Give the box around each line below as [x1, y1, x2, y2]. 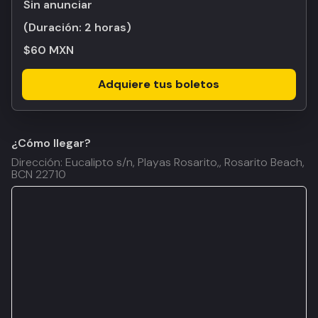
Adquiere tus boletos [98, 77, 220, 92]
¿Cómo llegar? [11, 136, 91, 150]
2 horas [84, 20, 126, 35]
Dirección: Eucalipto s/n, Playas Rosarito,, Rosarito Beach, [11, 155, 305, 170]
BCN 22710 [11, 167, 66, 182]
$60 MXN [23, 43, 74, 57]
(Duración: [23, 20, 84, 35]
